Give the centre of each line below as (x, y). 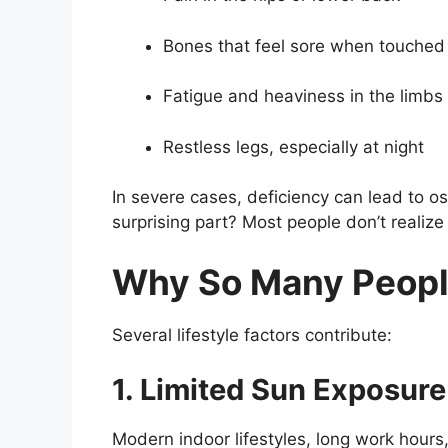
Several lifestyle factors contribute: (252, 334)
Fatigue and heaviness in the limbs (303, 96)
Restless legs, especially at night (293, 146)
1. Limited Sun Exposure (279, 390)
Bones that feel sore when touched (304, 45)
